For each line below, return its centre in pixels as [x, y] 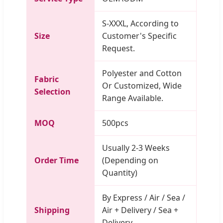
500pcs [115, 123]
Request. [118, 48]
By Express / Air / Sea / [144, 197]
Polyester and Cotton [142, 73]
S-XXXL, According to [140, 23]
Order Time [56, 160]
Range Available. [133, 98]
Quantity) [120, 172]
